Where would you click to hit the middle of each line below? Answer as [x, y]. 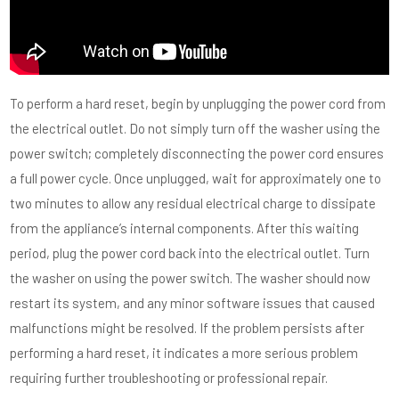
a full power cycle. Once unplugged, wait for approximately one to [196, 178]
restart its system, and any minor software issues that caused [193, 303]
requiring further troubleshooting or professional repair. [169, 378]
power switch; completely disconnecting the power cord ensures [197, 153]
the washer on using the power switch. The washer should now [191, 278]
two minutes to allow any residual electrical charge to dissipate [193, 203]
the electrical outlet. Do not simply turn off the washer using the [195, 128]
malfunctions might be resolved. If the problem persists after [187, 328]
